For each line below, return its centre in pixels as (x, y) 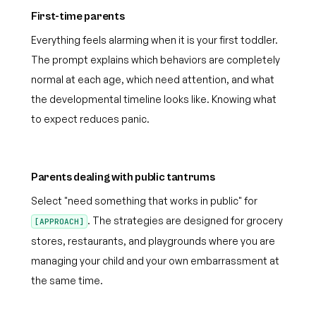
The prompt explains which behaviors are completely (156, 60)
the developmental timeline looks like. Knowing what (154, 99)
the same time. (67, 280)
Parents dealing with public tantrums (123, 177)
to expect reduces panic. (90, 119)
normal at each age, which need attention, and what (153, 79)
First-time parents (78, 16)
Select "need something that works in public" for (144, 201)
